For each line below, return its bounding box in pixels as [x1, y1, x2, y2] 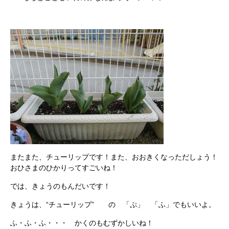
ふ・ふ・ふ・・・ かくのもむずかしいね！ [10, 218, 153, 227]
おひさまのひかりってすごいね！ [10, 163, 118, 172]
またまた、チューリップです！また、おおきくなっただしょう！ [10, 152, 218, 161]
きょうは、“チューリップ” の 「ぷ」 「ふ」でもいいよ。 [10, 200, 216, 209]
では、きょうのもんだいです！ [10, 181, 110, 190]
